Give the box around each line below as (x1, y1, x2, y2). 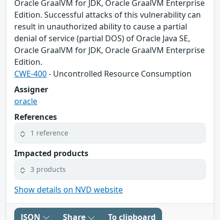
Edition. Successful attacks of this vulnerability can (14, 9, 201, 20)
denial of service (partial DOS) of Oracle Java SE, (14, 32, 190, 44)
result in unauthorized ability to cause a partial (14, 21, 187, 32)
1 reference (30, 128, 68, 138)
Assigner (14, 83, 48, 95)
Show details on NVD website (14, 184, 123, 195)
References (14, 111, 57, 122)
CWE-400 (14, 68, 47, 79)
